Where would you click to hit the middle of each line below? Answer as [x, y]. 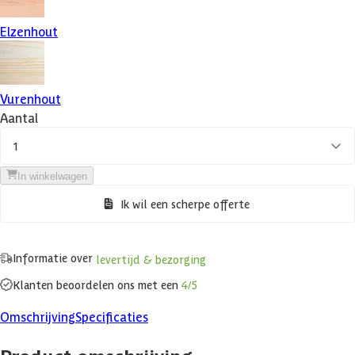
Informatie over [54, 258]
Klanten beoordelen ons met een [97, 284]
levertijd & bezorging [151, 259]
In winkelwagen [52, 177]
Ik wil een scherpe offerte [185, 204]
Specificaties [112, 316]
